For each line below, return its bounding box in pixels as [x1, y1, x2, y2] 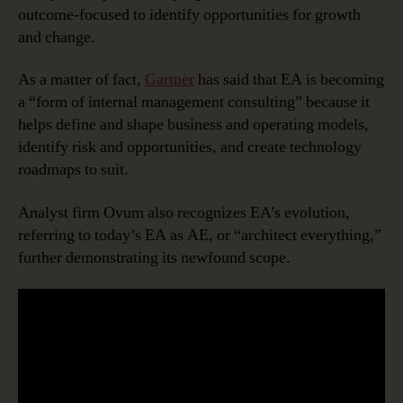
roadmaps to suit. [18, 159, 129, 181]
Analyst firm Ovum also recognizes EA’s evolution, [18, 201, 350, 223]
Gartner [145, 69, 194, 91]
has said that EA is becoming [194, 69, 384, 91]
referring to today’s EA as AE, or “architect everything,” [18, 224, 381, 246]
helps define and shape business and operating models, [18, 114, 369, 136]
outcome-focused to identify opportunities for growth [18, 4, 361, 25]
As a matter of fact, [18, 69, 145, 91]
